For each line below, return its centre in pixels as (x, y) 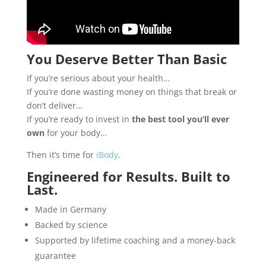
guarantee (55, 256)
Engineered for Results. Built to (128, 177)
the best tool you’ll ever (180, 119)
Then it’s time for (61, 155)
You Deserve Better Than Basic (126, 59)
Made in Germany (70, 210)
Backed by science (71, 225)
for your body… (75, 133)
